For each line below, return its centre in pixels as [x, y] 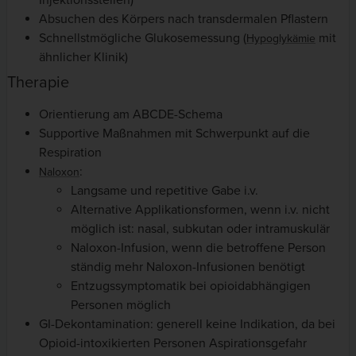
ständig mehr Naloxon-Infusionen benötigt [188, 267]
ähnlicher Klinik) [83, 58]
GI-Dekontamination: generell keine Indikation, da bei [187, 325]
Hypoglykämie [281, 39]
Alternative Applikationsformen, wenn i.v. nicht [200, 210]
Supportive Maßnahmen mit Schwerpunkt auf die [174, 134]
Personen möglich [121, 306]
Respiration [70, 153]
